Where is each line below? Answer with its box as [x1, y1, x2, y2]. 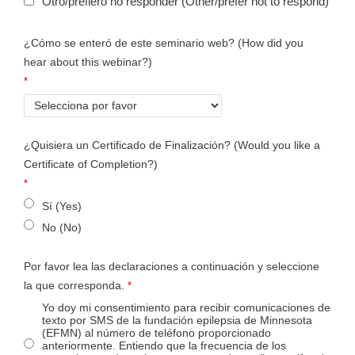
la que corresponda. [24, 279, 125, 292]
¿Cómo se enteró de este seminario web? [24, 36, 239, 49]
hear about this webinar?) [24, 55, 153, 68]
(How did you [238, 36, 304, 49]
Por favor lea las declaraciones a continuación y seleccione [24, 260, 320, 273]
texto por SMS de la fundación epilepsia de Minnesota [42, 314, 313, 327]
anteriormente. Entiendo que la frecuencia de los [42, 339, 287, 353]
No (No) [42, 220, 82, 234]
